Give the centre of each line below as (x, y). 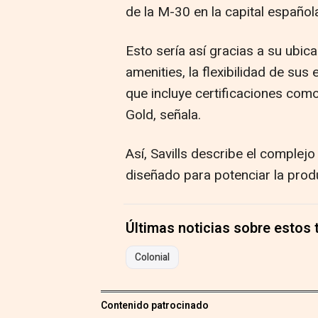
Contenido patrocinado (155, 306)
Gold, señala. (163, 115)
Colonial (152, 258)
